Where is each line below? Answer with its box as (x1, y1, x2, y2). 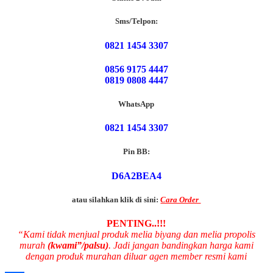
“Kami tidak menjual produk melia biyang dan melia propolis (18, 229, 255, 239)
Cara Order (160, 194, 201, 204)
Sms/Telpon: (115, 16, 158, 26)
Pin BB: (123, 147, 150, 157)
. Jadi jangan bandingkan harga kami (108, 239, 253, 250)
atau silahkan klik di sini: (72, 194, 159, 204)
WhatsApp (118, 99, 155, 109)
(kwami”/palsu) (45, 239, 108, 250)
